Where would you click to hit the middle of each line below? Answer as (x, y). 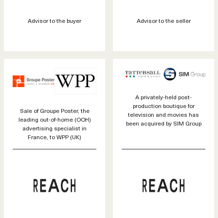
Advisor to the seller (163, 21)
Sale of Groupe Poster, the (54, 111)
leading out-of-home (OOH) (54, 119)
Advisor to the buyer (54, 21)
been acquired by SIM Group (163, 123)
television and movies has (163, 114)
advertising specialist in (54, 128)
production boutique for (163, 105)
